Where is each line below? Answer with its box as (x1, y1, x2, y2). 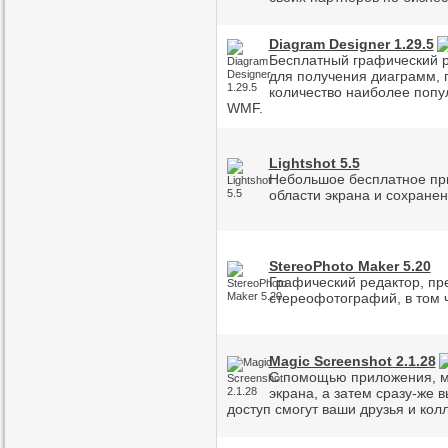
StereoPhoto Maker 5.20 (268, 258, 431, 274)
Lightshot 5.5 (268, 155, 360, 171)
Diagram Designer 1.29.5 (268, 36, 434, 52)
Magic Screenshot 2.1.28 (268, 353, 436, 369)
